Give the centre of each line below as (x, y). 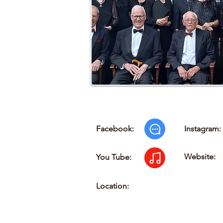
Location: (112, 186)
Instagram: (203, 129)
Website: (200, 157)
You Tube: (114, 157)
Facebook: (115, 129)
